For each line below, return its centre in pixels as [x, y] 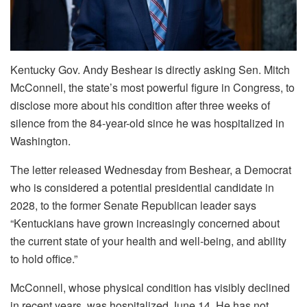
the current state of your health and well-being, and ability [148, 241]
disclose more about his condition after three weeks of [140, 106]
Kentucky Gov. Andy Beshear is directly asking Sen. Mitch [150, 70]
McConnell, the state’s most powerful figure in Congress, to [152, 88]
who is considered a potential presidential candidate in [142, 188]
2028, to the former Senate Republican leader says [133, 206]
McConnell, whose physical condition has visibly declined [150, 288]
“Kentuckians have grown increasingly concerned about [145, 223]
